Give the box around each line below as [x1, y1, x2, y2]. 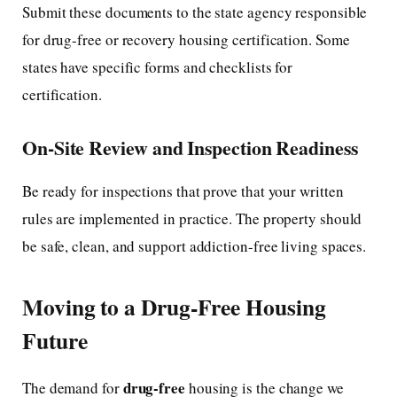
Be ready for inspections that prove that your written [22, 180, 344, 201]
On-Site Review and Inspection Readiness [22, 134, 358, 162]
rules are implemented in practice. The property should [22, 207, 362, 229]
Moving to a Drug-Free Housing [22, 290, 326, 324]
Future [22, 323, 88, 358]
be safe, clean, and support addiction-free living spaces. [22, 235, 367, 256]
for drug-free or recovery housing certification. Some [22, 28, 350, 50]
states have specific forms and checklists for [22, 56, 293, 77]
